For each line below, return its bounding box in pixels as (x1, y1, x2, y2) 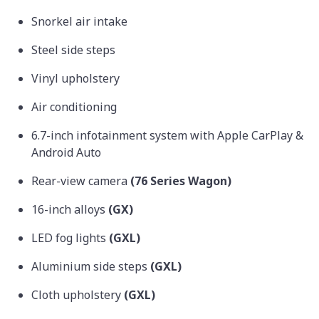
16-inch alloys (31, 201, 108, 217)
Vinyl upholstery (31, 70, 122, 86)
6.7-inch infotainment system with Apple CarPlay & (31, 127, 303, 143)
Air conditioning (31, 98, 120, 115)
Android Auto (31, 144, 101, 160)
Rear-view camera (31, 172, 130, 189)
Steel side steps (31, 41, 115, 58)
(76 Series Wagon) (130, 172, 231, 189)
